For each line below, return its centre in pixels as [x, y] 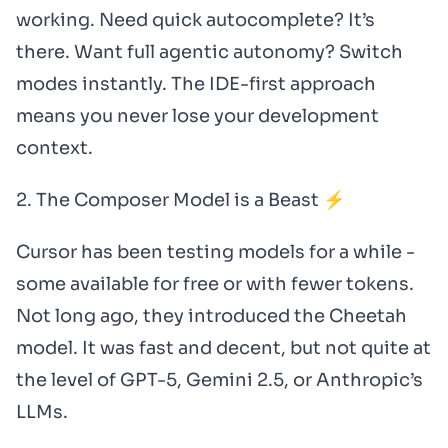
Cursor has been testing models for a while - [215, 252]
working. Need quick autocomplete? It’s [195, 20]
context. [54, 148]
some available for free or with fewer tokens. [215, 284]
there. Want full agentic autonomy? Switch [209, 52]
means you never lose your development [197, 116]
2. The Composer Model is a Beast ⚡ [180, 200]
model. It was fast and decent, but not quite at [223, 348]
